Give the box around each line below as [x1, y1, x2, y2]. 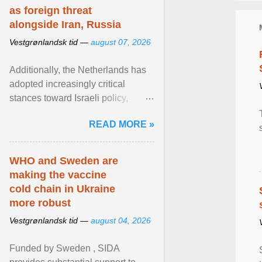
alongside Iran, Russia [9, 19, 121, 30]
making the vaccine [9, 169, 106, 181]
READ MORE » [89, 119, 154, 129]
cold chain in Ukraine [9, 183, 115, 195]
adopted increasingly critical [9, 79, 125, 89]
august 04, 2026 [91, 216, 151, 225]
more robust [9, 197, 71, 209]
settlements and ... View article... [9, 121, 142, 131]
